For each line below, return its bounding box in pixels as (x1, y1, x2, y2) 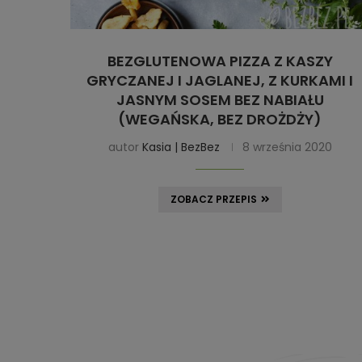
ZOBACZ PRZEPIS (170, 192, 257, 206)
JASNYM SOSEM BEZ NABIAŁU (116, 89, 324, 110)
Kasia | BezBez (141, 138, 220, 155)
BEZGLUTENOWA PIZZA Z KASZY (107, 50, 333, 71)
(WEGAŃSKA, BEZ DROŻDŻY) (118, 108, 322, 129)
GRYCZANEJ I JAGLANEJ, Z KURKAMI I (86, 69, 353, 90)
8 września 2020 (242, 138, 332, 155)
